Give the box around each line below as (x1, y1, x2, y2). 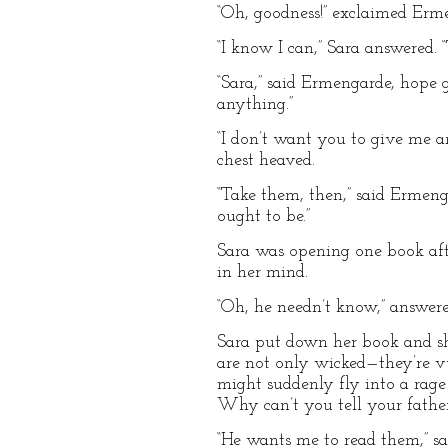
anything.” (217, 95, 293, 114)
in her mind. (217, 263, 308, 282)
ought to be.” (217, 207, 310, 226)
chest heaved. (217, 151, 315, 170)
